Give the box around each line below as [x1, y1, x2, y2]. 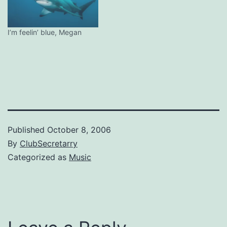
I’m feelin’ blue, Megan [8, 28, 82, 37]
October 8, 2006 [47, 125, 111, 135]
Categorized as [8, 152, 69, 163]
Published [8, 125, 47, 135]
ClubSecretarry [20, 138, 78, 149]
